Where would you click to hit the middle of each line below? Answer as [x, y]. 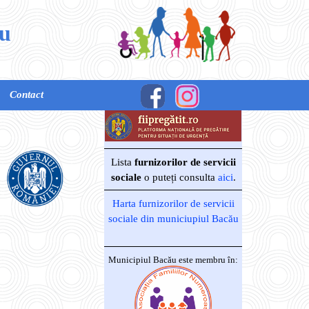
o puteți [160, 177]
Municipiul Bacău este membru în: [173, 260]
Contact [26, 94]
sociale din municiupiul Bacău [173, 218]
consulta [197, 177]
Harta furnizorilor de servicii [173, 203]
